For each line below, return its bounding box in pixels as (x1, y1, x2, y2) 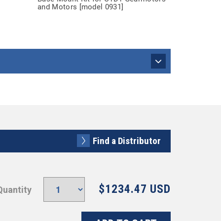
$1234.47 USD (99, 182, 171, 196)
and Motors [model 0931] (37, 2, 124, 11)
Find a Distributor (93, 135, 161, 147)
